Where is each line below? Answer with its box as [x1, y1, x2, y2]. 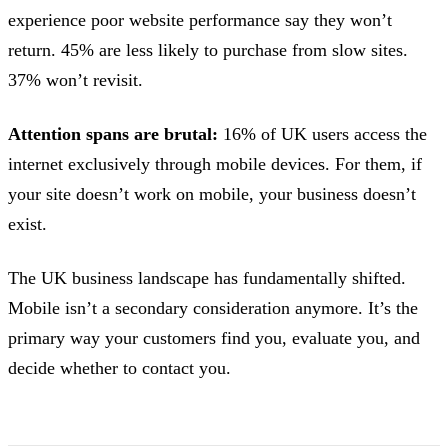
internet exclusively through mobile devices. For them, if [8, 153, 422, 174]
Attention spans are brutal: [8, 123, 218, 144]
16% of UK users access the [218, 123, 427, 144]
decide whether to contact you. [8, 358, 231, 379]
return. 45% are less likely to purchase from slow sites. [8, 39, 408, 60]
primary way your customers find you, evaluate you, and [8, 328, 420, 349]
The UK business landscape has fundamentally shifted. [8, 268, 406, 289]
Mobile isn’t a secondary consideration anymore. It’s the [8, 298, 418, 319]
